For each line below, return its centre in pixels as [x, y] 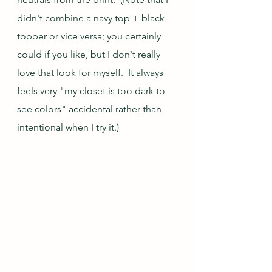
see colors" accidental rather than [90, 109]
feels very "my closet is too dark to [92, 91]
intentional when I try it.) [68, 127]
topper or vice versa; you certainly [90, 36]
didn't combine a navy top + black [92, 18]
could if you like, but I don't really [90, 54]
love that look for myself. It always [91, 73]
